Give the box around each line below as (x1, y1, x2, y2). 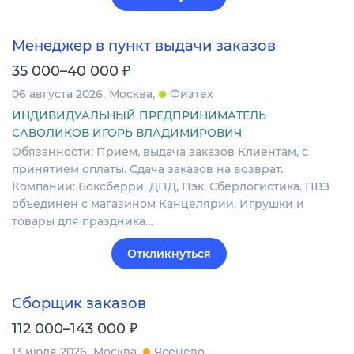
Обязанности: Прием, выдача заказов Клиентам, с (12, 144, 308, 159)
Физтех (170, 86, 213, 101)
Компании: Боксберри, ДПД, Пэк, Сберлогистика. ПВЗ (12, 179, 330, 194)
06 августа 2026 (12, 86, 103, 101)
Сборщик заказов (12, 294, 146, 312)
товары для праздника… (12, 213, 153, 228)
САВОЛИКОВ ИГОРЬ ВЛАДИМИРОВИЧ (12, 125, 242, 140)
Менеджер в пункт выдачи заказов (12, 36, 276, 55)
